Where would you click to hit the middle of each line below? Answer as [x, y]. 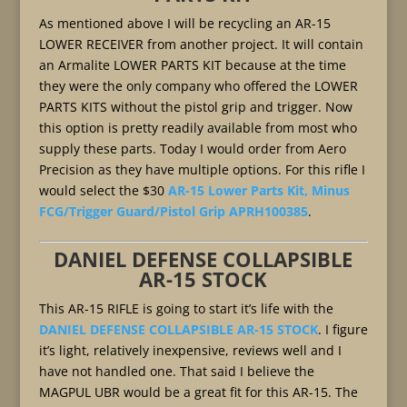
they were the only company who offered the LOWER [198, 86]
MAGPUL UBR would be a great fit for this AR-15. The [198, 392]
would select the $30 [103, 190]
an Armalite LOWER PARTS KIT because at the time [192, 65]
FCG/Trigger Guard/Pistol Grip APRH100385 [173, 211]
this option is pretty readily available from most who [198, 128]
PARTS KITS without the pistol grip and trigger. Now [195, 107]
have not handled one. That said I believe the [176, 371]
